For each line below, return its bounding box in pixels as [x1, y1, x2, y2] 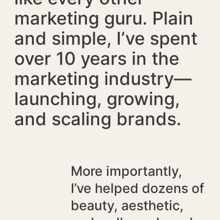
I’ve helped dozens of [70, 180, 204, 197]
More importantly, [70, 163, 182, 180]
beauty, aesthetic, [70, 197, 184, 214]
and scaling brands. [14, 108, 181, 130]
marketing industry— [14, 67, 192, 89]
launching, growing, [14, 87, 180, 110]
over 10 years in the [14, 47, 179, 69]
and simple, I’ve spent [14, 27, 197, 49]
